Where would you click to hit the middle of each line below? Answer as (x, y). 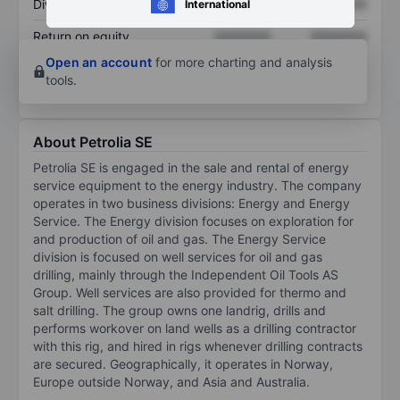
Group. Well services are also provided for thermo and (190, 292)
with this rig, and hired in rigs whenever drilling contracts (198, 346)
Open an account (99, 62)
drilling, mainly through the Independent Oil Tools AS (186, 274)
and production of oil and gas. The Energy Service (179, 238)
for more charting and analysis (242, 62)
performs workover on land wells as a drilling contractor (195, 328)
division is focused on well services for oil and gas (178, 256)
